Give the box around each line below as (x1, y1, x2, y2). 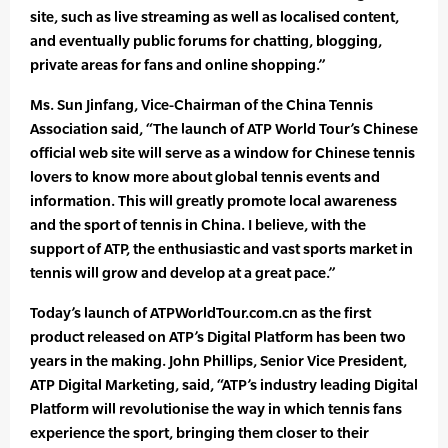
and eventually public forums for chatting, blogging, (30, 32, 382, 50)
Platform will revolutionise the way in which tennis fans (30, 400, 402, 418)
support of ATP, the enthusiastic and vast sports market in (30, 240, 413, 258)
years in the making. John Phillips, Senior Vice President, (30, 352, 407, 370)
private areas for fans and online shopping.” (30, 56, 325, 74)
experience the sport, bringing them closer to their (30, 424, 369, 442)
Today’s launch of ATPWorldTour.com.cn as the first (30, 304, 371, 322)
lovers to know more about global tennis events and (30, 168, 380, 186)
